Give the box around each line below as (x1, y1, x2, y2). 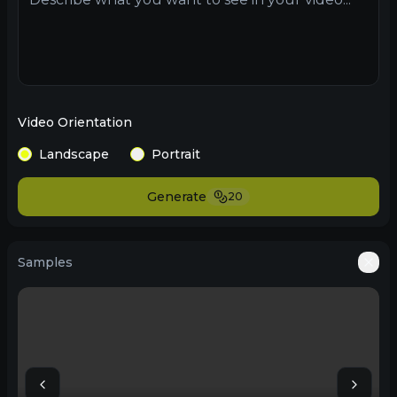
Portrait (152, 146, 200, 162)
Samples (18, 254, 73, 270)
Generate (147, 189, 206, 205)
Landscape (39, 146, 109, 162)
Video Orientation (18, 114, 132, 130)
